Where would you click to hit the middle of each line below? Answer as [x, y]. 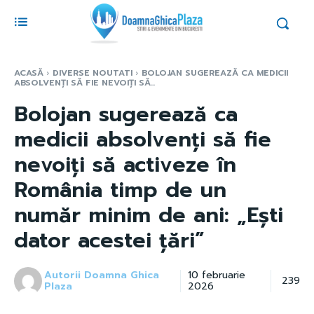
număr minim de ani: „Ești [149, 215]
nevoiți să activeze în [125, 164]
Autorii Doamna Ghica [102, 275]
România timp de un [120, 190]
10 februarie [217, 275]
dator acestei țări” [109, 240]
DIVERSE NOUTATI [93, 73]
